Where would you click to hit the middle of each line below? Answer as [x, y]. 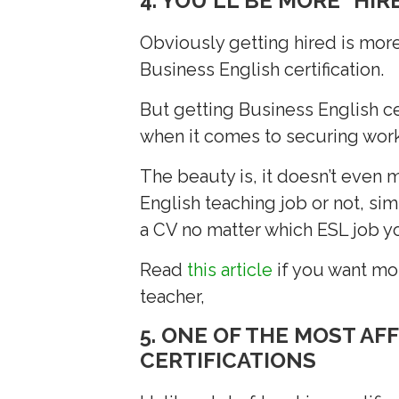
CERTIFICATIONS [228, 360]
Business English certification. [262, 69]
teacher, [173, 296]
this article [230, 269]
